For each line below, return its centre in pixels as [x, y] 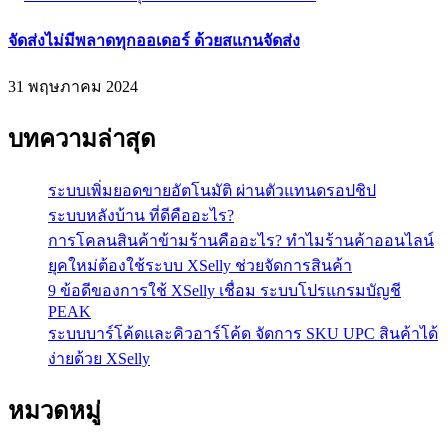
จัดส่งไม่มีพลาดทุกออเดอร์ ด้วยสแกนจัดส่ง [154, 41]
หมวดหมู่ [54, 411]
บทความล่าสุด [82, 139]
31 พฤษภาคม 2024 [73, 87]
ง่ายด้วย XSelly [99, 359]
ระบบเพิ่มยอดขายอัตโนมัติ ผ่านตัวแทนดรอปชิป [212, 191]
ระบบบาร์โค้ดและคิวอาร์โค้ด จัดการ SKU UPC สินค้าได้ [243, 334]
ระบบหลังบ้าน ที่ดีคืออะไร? [141, 216]
